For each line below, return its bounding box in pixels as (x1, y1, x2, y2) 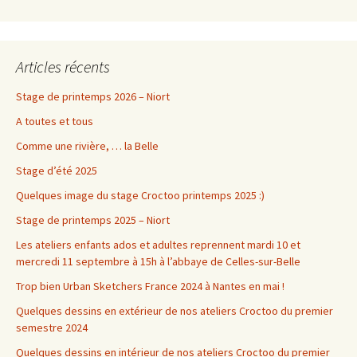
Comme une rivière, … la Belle (16, 139, 159, 154)
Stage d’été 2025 (16, 163, 97, 178)
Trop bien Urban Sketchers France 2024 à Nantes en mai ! (16, 279, 284, 294)
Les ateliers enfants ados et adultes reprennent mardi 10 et (16, 237, 300, 253)
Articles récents (16, 57, 110, 77)
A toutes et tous (16, 114, 93, 129)
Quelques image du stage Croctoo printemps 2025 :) (16, 188, 265, 203)
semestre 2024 (16, 320, 88, 335)
